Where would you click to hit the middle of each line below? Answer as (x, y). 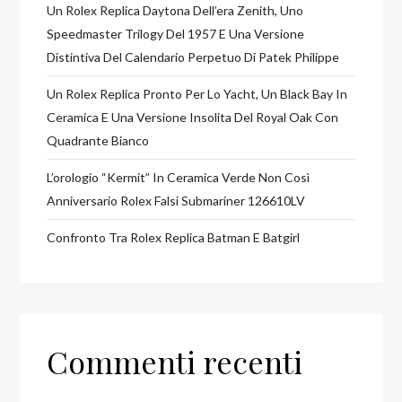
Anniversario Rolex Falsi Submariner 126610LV (176, 200)
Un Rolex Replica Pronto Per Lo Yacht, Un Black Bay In (197, 93)
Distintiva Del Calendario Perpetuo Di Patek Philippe (193, 57)
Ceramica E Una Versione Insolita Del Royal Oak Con (193, 117)
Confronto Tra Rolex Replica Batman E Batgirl (174, 237)
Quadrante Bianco (98, 140)
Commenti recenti (175, 361)
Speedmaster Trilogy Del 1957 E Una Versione (176, 33)
